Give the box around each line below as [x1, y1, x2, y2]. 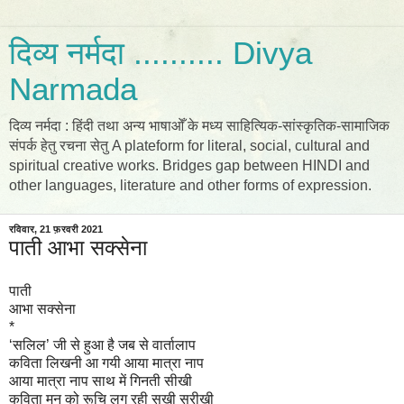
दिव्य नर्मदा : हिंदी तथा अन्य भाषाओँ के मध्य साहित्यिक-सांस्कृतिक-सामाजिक [9, 118, 390, 133]
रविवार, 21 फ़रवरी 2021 [9, 224, 103, 234]
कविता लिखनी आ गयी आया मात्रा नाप [9, 354, 204, 371]
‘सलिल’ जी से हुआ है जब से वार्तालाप [9, 336, 196, 353]
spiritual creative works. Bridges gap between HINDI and [9, 158, 370, 173]
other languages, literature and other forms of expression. [9, 178, 372, 193]
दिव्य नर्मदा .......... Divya [9, 36, 312, 70]
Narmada [9, 72, 137, 106]
